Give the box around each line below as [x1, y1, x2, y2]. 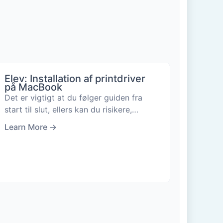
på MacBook [4, 81, 62, 93]
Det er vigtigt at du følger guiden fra [4, 92, 142, 103]
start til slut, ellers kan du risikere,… [4, 104, 138, 114]
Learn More [4, 121, 47, 132]
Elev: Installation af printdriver [4, 72, 145, 85]
